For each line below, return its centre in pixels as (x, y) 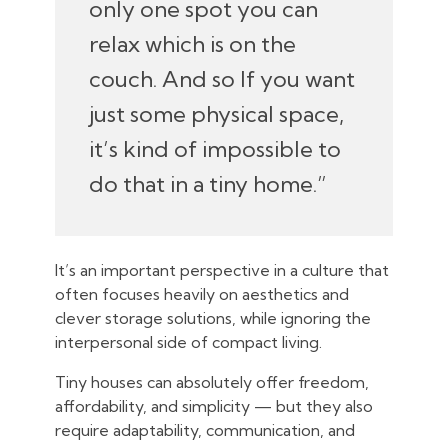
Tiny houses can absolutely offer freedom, (212, 382)
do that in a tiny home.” (207, 184)
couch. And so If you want (221, 79)
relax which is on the (192, 44)
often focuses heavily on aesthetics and (202, 294)
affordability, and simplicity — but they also (214, 406)
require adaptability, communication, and (205, 430)
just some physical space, (216, 114)
